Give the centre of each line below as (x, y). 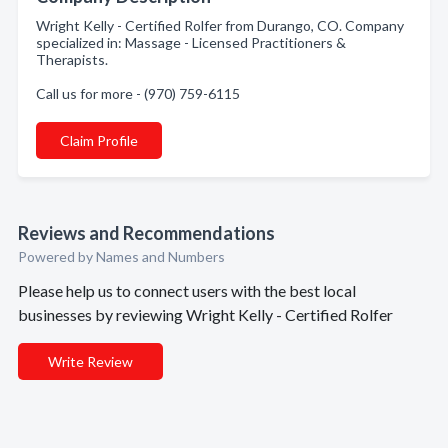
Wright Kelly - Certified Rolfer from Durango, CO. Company (220, 25)
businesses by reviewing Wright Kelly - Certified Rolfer (205, 314)
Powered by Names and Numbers (121, 256)
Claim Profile (99, 140)
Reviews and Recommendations (146, 233)
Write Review (90, 361)
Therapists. (72, 59)
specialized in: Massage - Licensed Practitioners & (191, 42)
